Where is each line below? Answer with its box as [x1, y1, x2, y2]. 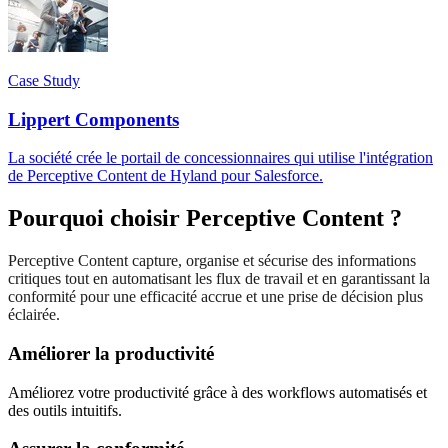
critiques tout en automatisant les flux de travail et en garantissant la [8, 270, 430, 288]
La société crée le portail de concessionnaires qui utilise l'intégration [8, 149, 433, 167]
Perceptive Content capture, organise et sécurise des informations [8, 252, 416, 270]
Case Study [8, 71, 80, 89]
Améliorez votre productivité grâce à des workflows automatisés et [8, 383, 427, 401]
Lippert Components [8, 108, 179, 130]
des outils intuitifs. [8, 401, 122, 419]
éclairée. [8, 306, 60, 324]
